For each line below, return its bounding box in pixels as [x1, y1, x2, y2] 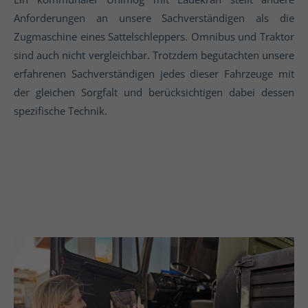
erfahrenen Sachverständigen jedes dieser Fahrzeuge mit [14, 66, 294, 80]
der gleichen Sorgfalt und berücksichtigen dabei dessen [14, 85, 294, 99]
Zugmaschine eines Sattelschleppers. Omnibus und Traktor [14, 29, 294, 43]
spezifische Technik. [14, 103, 107, 118]
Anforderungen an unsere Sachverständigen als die [14, 10, 294, 25]
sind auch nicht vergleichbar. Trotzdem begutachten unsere [14, 47, 294, 62]
